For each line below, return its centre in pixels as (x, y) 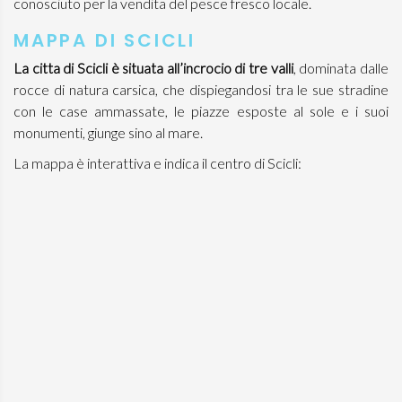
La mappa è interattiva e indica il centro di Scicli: (157, 163)
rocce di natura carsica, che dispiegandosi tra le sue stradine (201, 89)
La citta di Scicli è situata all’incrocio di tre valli (153, 68)
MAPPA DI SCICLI (105, 40)
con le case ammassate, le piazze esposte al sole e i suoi (201, 111)
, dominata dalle (341, 68)
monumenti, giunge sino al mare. (108, 132)
